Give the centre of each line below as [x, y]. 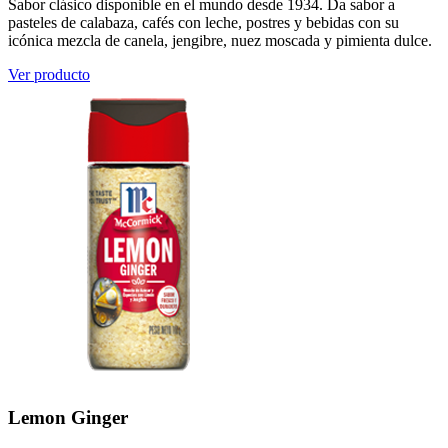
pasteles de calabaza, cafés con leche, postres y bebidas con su [203, 22]
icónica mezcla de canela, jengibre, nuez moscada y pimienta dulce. [220, 40]
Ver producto [49, 74]
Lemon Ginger [68, 417]
